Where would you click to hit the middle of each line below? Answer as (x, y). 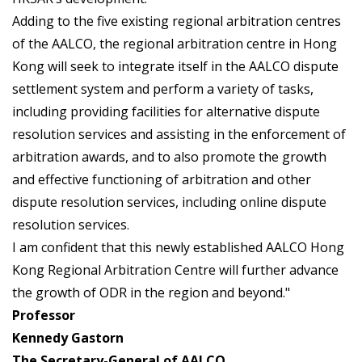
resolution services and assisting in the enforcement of (179, 135)
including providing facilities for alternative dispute (166, 112)
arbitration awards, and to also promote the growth (169, 157)
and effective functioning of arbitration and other (162, 180)
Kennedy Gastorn (68, 338)
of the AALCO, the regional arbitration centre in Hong (175, 44)
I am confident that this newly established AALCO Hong (178, 248)
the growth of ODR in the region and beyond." (151, 293)
